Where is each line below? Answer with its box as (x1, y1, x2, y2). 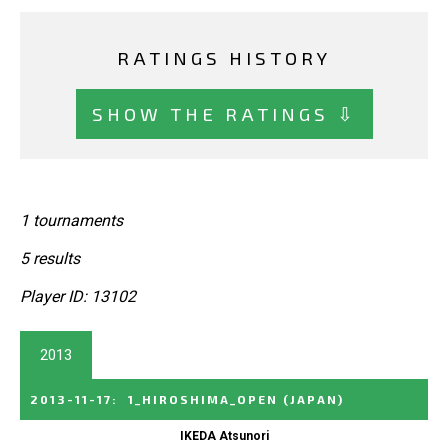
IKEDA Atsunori (179, 428, 269, 443)
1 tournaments (20, 210, 123, 230)
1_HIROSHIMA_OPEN (128, 391, 278, 406)
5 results (20, 248, 80, 268)
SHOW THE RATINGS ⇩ (91, 101, 357, 125)
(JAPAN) (283, 391, 344, 406)
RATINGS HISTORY (117, 46, 331, 70)
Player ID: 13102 (20, 286, 136, 306)
